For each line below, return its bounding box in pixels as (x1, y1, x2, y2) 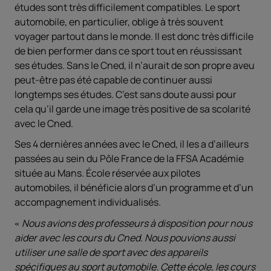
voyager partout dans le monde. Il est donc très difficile (15, 30, 253, 43)
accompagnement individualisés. (15, 195, 161, 209)
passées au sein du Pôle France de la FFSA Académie (15, 152, 244, 165)
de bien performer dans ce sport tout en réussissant (15, 44, 242, 57)
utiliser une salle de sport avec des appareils (15, 246, 207, 259)
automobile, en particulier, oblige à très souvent (15, 15, 223, 28)
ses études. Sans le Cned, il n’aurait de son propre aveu (15, 59, 255, 72)
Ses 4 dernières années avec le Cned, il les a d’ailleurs (15, 137, 249, 151)
